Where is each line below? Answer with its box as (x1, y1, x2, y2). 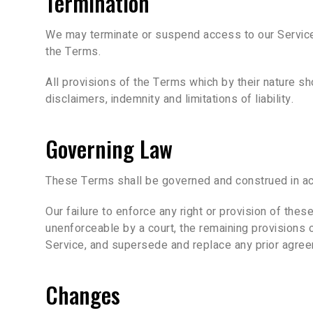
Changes (45, 277, 120, 311)
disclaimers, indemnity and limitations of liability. (45, 90, 293, 108)
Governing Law (45, 131, 173, 165)
